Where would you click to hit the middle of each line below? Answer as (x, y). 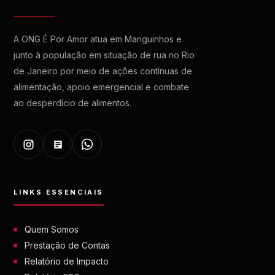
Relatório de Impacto (67, 261)
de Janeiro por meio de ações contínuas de (103, 71)
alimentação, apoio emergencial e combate (101, 87)
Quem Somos (52, 229)
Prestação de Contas (67, 245)
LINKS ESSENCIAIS (59, 192)
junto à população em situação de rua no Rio (104, 55)
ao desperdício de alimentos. (72, 103)
